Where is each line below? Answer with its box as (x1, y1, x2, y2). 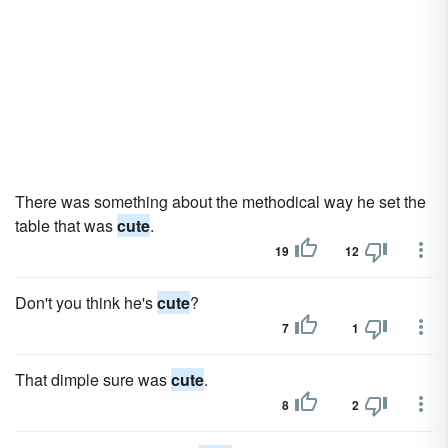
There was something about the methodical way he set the (15, 190, 426, 213)
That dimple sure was (15, 368, 171, 391)
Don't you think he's (15, 291, 157, 314)
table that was (15, 214, 117, 237)
